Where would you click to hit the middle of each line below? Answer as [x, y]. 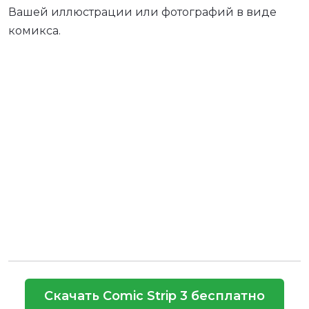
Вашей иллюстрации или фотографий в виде [142, 12]
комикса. [34, 30]
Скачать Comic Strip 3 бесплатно [154, 296]
